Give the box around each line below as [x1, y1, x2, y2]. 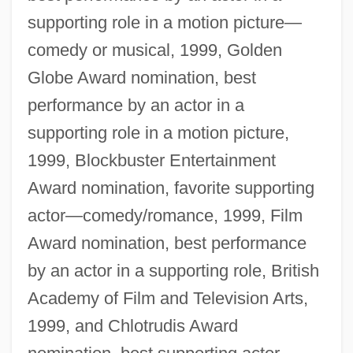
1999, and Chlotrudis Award [27, 316, 238, 336]
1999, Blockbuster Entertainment [27, 150, 276, 171]
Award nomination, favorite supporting [27, 178, 314, 199]
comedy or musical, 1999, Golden [27, 40, 282, 61]
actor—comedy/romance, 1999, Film [27, 206, 303, 226]
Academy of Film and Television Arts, [27, 288, 308, 309]
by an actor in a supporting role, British [27, 261, 319, 281]
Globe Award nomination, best [27, 68, 256, 88]
